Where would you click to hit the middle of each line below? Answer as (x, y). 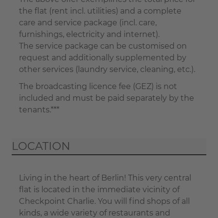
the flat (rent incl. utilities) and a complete (100, 11)
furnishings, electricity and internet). (89, 34)
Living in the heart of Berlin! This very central (105, 178)
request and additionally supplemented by (103, 57)
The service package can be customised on (103, 46)
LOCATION (41, 146)
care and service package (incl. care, (88, 22)
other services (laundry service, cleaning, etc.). (107, 69)
